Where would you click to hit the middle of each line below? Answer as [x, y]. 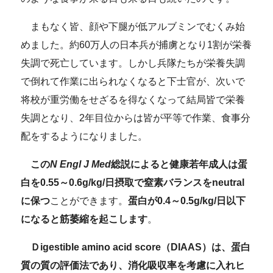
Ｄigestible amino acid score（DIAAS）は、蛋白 [141, 247]
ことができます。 [89, 200]
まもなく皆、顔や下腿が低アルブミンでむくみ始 [133, 26]
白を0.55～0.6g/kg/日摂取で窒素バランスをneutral [133, 182]
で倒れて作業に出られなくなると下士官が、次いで [133, 81]
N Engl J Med [81, 164]
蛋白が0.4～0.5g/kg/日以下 [187, 200]
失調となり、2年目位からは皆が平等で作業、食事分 [136, 118]
